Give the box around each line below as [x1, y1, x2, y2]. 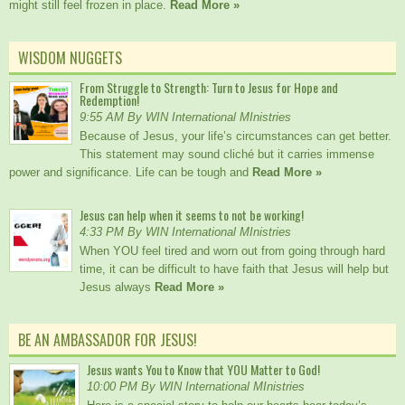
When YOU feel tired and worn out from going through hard [80, 244, 385, 259]
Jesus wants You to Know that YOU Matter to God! [87, 360, 320, 380]
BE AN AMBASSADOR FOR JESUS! [18, 329, 197, 352]
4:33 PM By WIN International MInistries [80, 225, 291, 240]
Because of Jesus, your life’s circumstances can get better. [80, 129, 391, 144]
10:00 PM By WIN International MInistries [87, 380, 305, 394]
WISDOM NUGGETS [18, 47, 122, 70]
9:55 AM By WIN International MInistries [80, 110, 291, 125]
